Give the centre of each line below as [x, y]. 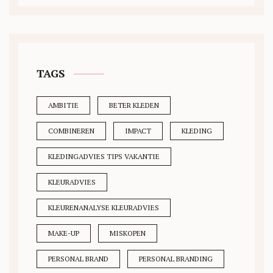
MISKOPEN [128, 233]
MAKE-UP [64, 233]
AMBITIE [63, 105]
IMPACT [138, 131]
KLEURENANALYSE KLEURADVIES [104, 208]
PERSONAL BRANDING [176, 259]
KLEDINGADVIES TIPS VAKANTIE [104, 157]
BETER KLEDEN [134, 105]
